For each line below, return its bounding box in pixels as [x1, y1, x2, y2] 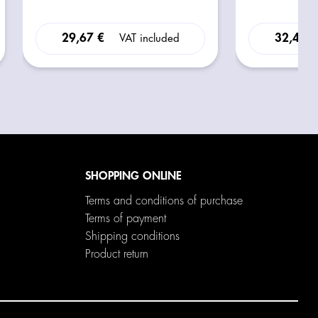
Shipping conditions [85, 230, 180, 242]
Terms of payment [85, 212, 167, 224]
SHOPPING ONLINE [85, 170, 182, 182]
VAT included [119, 33, 180, 44]
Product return [85, 248, 149, 260]
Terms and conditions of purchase [85, 194, 243, 207]
